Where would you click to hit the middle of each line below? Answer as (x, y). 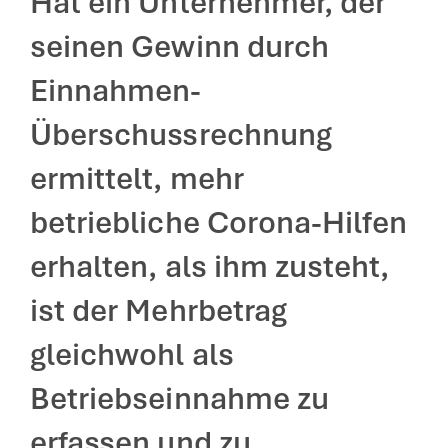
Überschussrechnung (181, 134)
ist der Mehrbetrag (158, 310)
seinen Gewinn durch (179, 46)
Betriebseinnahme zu (179, 398)
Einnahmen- (116, 90)
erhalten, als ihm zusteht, (210, 266)
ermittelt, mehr (137, 178)
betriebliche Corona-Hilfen (219, 222)
